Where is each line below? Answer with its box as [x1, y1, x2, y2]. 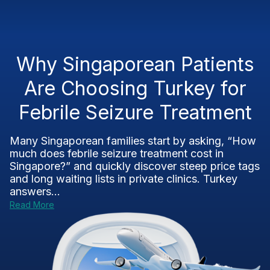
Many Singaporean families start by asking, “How [10, 134, 256, 147]
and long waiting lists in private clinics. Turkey [10, 172, 237, 185]
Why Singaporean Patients [16, 52, 254, 76]
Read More [10, 199, 54, 210]
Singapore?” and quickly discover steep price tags [10, 160, 260, 172]
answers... [10, 185, 60, 198]
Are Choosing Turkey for [24, 77, 246, 100]
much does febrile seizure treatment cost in [10, 147, 224, 160]
